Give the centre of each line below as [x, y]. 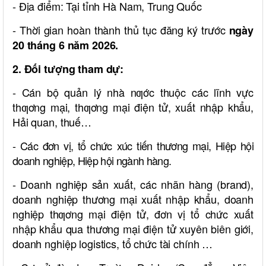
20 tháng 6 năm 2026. [66, 45]
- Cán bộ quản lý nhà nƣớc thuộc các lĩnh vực [133, 92]
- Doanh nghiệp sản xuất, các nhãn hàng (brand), [133, 184]
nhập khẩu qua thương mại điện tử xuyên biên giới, [133, 229]
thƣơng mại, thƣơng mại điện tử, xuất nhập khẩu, [133, 107]
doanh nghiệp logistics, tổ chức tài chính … [113, 244]
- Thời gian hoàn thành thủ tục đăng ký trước [121, 30]
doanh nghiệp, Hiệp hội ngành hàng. [92, 161]
